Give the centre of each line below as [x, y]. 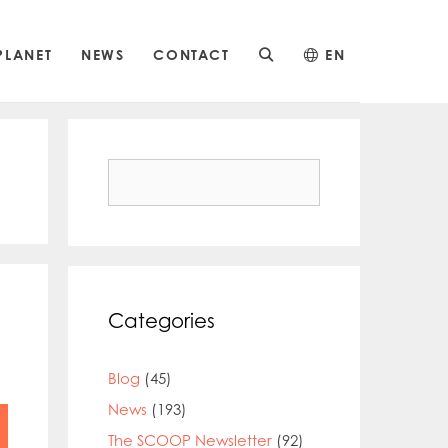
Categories [161, 320]
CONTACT [191, 54]
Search [135, 170]
